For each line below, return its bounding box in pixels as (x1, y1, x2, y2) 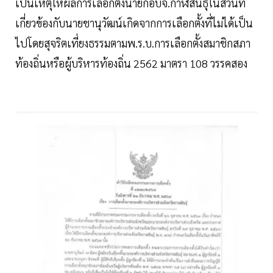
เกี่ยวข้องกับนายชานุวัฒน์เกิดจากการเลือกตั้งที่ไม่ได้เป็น (15, 16, 253, 30)
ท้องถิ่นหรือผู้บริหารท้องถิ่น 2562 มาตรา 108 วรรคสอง (15, 56, 247, 71)
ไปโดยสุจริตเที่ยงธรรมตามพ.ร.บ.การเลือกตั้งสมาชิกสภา (15, 36, 250, 51)
